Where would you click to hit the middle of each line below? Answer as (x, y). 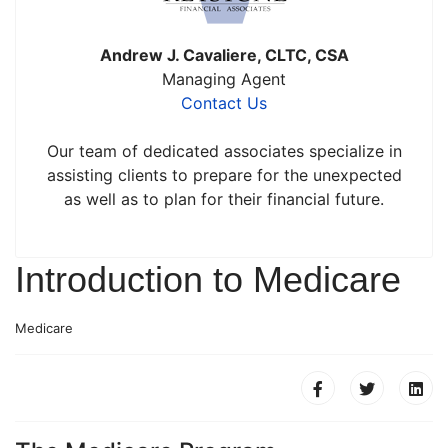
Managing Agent (224, 79)
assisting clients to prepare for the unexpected (224, 175)
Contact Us (224, 103)
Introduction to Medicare (208, 279)
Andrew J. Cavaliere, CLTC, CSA (224, 55)
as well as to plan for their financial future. (224, 199)
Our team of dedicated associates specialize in (224, 151)
